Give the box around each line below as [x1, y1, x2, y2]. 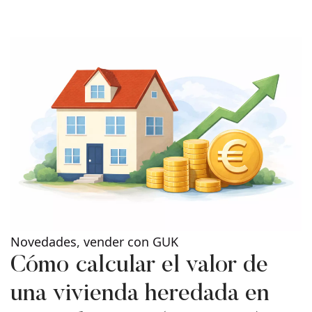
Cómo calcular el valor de [10, 253, 268, 278]
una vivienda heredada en [10, 282, 270, 306]
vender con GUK [84, 233, 178, 250]
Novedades [10, 233, 77, 250]
